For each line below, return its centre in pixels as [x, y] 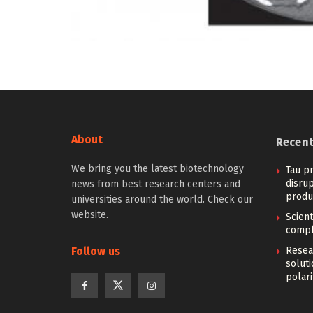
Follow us [96, 251]
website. [90, 214]
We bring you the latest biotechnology [158, 168]
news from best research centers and [156, 184]
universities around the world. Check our [162, 199]
